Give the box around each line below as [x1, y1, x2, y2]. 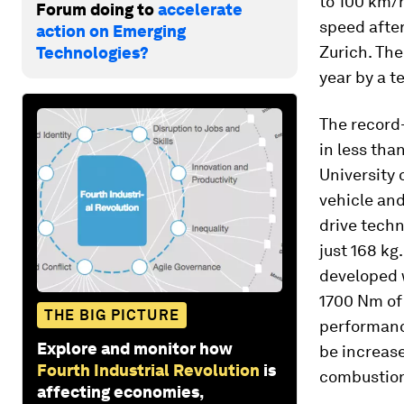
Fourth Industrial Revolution [37, 360, 260, 380]
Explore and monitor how [37, 338, 233, 358]
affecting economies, [37, 381, 203, 401]
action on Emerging [36, 21, 186, 41]
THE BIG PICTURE [44, 306, 179, 324]
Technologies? [36, 42, 149, 62]
